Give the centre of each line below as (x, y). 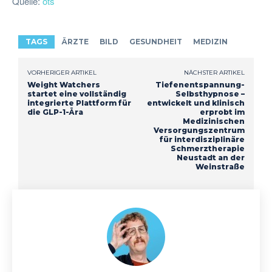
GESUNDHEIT (156, 41)
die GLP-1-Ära (55, 112)
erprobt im (222, 112)
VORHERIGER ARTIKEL (62, 72)
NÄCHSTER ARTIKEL (214, 72)
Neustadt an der (210, 157)
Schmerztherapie (207, 148)
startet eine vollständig (77, 93)
